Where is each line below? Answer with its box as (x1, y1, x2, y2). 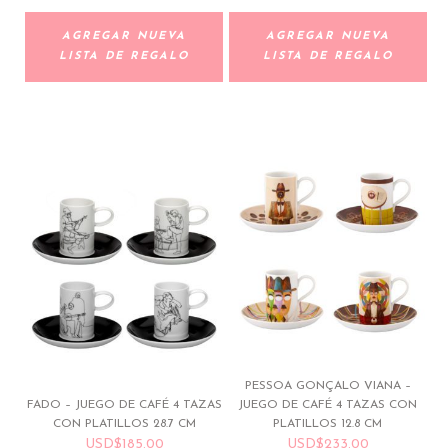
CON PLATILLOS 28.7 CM (52, 418, 196, 431)
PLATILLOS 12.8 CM (273, 418, 383, 431)
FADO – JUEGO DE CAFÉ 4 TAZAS (26, 399, 222, 412)
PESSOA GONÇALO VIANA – (244, 380, 411, 393)
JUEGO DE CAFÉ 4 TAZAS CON (238, 399, 418, 412)
